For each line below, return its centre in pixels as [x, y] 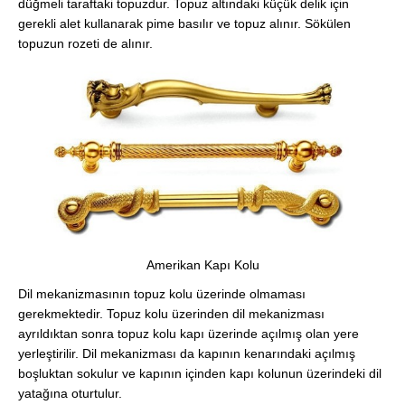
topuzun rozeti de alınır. [85, 44]
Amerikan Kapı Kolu [202, 265]
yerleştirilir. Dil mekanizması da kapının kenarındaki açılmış [187, 354]
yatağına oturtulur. [70, 394]
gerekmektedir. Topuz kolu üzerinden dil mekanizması [171, 314]
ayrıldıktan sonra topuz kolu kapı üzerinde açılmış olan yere [188, 334]
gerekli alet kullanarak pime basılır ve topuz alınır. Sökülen [184, 24]
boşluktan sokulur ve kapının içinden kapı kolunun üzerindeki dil [200, 374]
